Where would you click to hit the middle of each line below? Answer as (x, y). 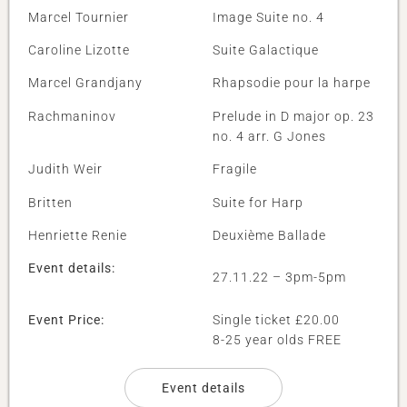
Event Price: (66, 319)
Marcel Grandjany (85, 83)
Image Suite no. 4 (268, 17)
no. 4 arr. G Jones (269, 136)
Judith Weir (65, 169)
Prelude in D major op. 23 (293, 116)
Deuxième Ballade (269, 235)
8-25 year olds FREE (277, 339)
